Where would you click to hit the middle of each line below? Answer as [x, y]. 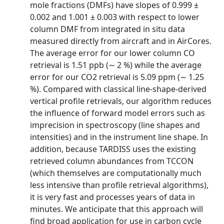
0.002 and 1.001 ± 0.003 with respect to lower [115, 17]
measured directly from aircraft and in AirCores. [121, 41]
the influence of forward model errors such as [117, 113]
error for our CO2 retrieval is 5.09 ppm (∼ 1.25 [117, 77]
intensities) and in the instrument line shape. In [119, 137]
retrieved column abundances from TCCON [112, 161]
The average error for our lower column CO [112, 53]
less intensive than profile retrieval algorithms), [119, 185]
